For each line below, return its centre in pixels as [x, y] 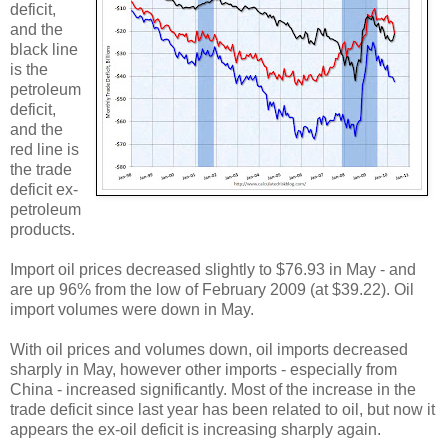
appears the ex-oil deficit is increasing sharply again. [195, 430]
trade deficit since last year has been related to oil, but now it [222, 410]
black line [44, 50]
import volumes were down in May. [132, 310]
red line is [44, 150]
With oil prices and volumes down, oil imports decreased [209, 350]
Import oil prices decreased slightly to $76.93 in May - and [213, 270]
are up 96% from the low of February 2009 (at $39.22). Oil [212, 290]
